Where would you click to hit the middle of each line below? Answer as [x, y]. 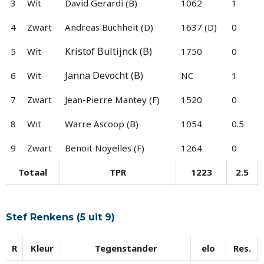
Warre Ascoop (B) [102, 123]
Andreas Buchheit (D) [109, 27]
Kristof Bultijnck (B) [108, 51]
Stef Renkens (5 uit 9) [60, 217]
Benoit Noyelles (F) [105, 148]
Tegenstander [126, 248]
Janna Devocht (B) [104, 75]
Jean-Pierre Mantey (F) [112, 99]
